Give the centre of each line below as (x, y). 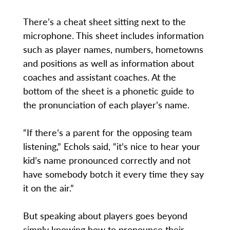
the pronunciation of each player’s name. (106, 105)
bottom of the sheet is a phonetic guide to (108, 91)
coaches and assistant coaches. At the (99, 77)
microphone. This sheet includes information (113, 35)
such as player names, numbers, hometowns (113, 49)
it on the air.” (48, 188)
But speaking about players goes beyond (105, 216)
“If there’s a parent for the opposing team (107, 132)
